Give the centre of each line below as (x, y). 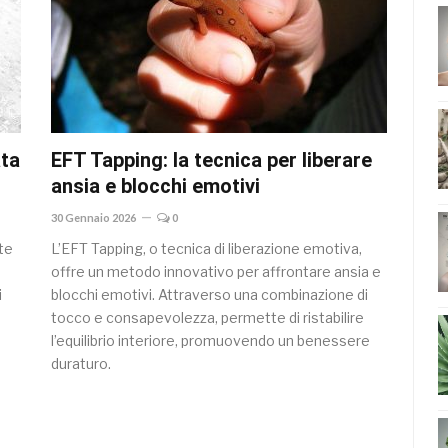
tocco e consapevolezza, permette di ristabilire (207, 317)
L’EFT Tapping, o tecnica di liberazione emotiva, (206, 248)
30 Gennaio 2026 (93, 217)
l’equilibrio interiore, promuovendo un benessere (210, 340)
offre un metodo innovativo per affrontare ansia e (216, 271)
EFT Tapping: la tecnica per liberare (211, 160)
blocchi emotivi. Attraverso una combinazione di (209, 294)
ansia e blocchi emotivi (155, 186)
